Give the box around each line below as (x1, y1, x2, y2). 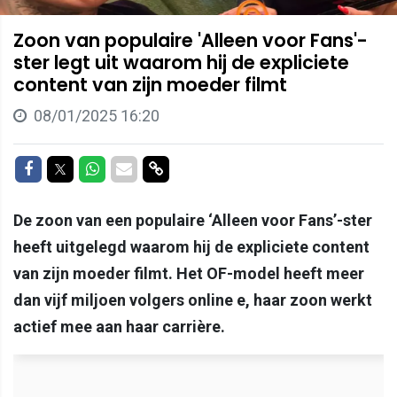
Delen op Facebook (32, 158, 165, 177)
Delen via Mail (131, 158, 226, 177)
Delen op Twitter (66, 158, 181, 177)
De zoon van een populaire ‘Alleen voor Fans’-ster (13, 210, 372, 230)
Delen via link (162, 158, 253, 177)
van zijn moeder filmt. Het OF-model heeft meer (13, 263, 364, 283)
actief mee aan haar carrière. (13, 316, 225, 336)
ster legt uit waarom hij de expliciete (13, 49, 349, 75)
